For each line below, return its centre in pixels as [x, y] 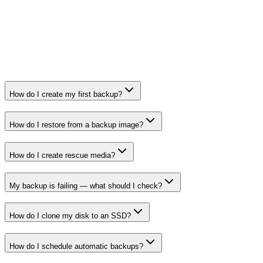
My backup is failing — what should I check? [86, 186]
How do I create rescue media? [62, 155]
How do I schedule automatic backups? [76, 246]
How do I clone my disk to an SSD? [70, 216]
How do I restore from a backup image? [76, 125]
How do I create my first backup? [66, 95]
